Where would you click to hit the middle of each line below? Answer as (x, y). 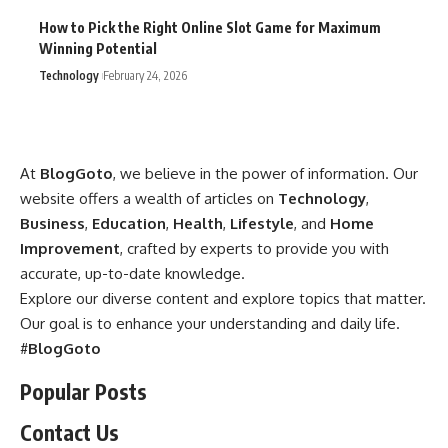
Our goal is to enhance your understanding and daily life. (210, 323)
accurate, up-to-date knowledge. (132, 273)
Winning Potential (98, 48)
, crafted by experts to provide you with (254, 248)
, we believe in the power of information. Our (265, 173)
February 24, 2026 (145, 75)
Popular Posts (83, 391)
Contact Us (69, 432)
